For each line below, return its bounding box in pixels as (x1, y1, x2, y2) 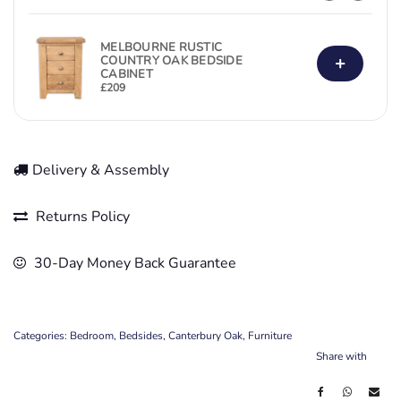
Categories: (13, 328, 70, 344)
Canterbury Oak (168, 328, 243, 344)
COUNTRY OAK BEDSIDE (100, 53, 243, 70)
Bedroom (70, 328, 114, 344)
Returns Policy (32, 207, 130, 227)
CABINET (100, 66, 153, 83)
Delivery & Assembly (32, 160, 169, 181)
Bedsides (119, 328, 163, 344)
